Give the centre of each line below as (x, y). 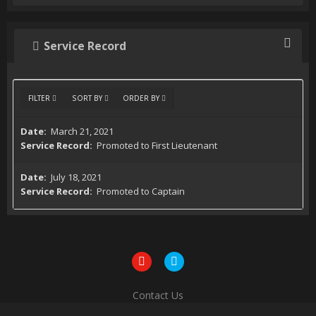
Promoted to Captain (140, 191)
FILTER (40, 98)
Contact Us (158, 295)
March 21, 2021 (82, 131)
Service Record (85, 46)
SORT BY (88, 98)
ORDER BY (142, 98)
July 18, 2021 (76, 177)
